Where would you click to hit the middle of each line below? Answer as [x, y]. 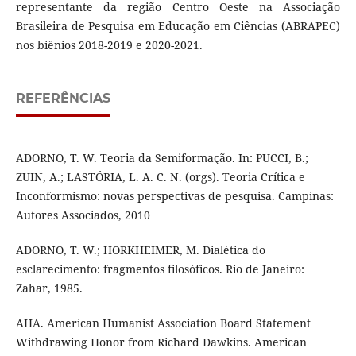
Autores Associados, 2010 [83, 215]
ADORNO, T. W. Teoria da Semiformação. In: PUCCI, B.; [162, 157]
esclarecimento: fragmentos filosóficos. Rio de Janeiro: [160, 269]
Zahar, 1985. [49, 288]
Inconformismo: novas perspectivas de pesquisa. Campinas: [174, 195]
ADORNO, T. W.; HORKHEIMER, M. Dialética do [140, 250]
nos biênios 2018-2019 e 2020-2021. [109, 44]
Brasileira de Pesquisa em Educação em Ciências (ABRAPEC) [178, 25]
